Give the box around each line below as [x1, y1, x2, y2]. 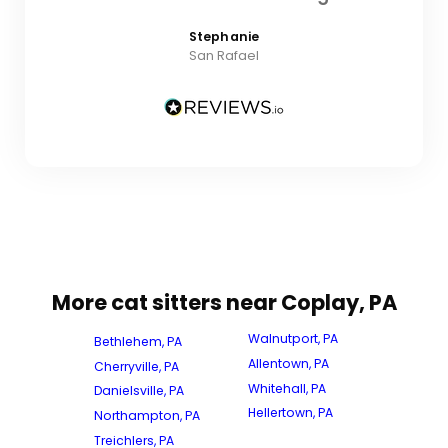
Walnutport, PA [248, 329, 338, 347]
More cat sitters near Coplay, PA [51, 288, 397, 318]
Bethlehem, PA [94, 332, 182, 350]
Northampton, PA [94, 407, 200, 425]
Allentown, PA [248, 354, 329, 372]
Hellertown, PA [248, 404, 333, 422]
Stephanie [189, 28, 259, 46]
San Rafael [189, 47, 259, 65]
